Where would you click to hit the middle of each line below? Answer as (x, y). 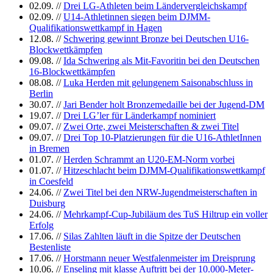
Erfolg (41, 225)
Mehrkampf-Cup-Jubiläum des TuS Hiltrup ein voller (165, 214)
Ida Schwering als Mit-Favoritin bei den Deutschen (161, 61)
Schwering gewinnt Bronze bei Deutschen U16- (156, 39)
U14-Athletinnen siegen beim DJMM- (137, 17)
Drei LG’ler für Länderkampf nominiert (140, 116)
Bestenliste (50, 247)
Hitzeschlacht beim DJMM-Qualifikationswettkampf (164, 171)
